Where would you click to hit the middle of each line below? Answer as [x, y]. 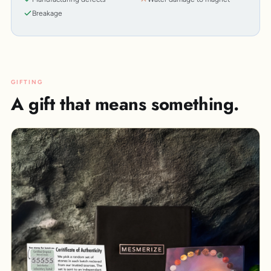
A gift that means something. [125, 104]
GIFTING [27, 82]
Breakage [47, 13]
